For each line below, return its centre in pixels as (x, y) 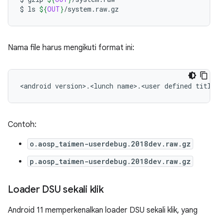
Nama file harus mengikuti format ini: (71, 48)
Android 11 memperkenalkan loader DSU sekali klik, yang (103, 210)
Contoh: (22, 125)
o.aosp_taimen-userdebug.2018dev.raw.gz (110, 144)
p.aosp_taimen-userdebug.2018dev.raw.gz (110, 161)
